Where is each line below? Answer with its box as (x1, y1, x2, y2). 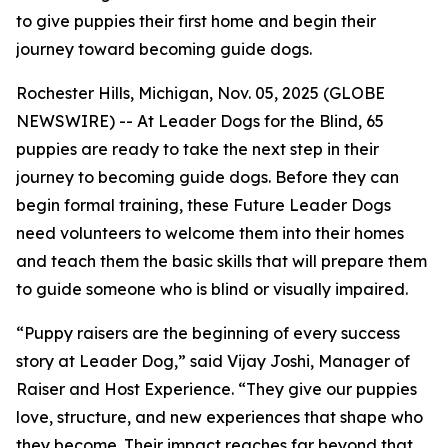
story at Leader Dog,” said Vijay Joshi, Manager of (16, 351, 410, 371)
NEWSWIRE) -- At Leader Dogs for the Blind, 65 (16, 111, 384, 131)
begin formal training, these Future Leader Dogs (16, 195, 391, 215)
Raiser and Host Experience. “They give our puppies (16, 379, 417, 399)
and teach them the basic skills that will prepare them (16, 251, 427, 271)
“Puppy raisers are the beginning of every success (16, 323, 400, 343)
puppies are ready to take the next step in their (16, 139, 379, 159)
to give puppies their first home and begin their (16, 11, 376, 31)
